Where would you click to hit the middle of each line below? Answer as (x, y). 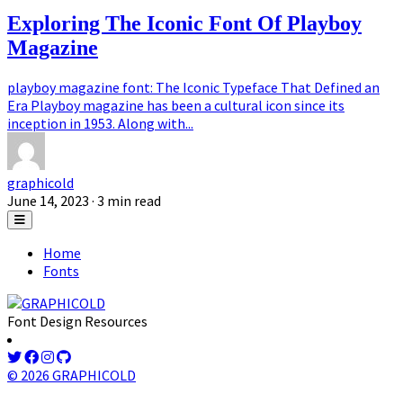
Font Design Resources (77, 321)
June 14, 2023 (48, 200)
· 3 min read (126, 200)
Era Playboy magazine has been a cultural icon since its (176, 105)
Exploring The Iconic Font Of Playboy (184, 23)
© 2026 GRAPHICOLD (72, 375)
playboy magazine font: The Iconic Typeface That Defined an (193, 87)
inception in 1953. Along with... (100, 123)
